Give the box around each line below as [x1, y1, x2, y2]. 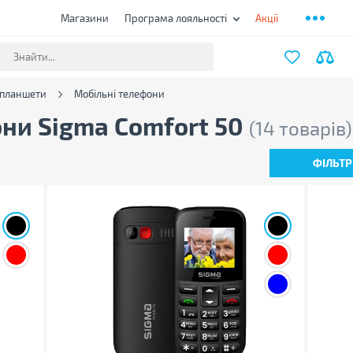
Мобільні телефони [73, 87, 165, 100]
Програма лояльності [124, 11, 227, 24]
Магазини [60, 11, 109, 24]
